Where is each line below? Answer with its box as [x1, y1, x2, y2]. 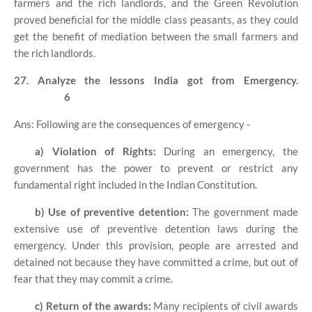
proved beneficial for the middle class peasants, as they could [14, 13, 298, 26]
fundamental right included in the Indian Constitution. [14, 178, 257, 191]
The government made [192, 205, 299, 218]
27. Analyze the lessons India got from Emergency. [14, 73, 298, 86]
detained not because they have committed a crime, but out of [14, 255, 298, 268]
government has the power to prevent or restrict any [14, 161, 298, 174]
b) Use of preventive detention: [35, 205, 193, 218]
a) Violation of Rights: [35, 144, 156, 157]
